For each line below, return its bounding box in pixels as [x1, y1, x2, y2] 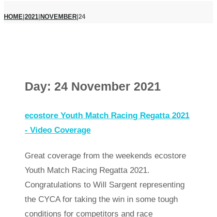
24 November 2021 [54, 79, 161, 93]
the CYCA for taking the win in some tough [25, 194, 178, 204]
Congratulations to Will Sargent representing [25, 180, 185, 189]
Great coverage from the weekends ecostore [25, 151, 186, 160]
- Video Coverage [25, 125, 91, 135]
